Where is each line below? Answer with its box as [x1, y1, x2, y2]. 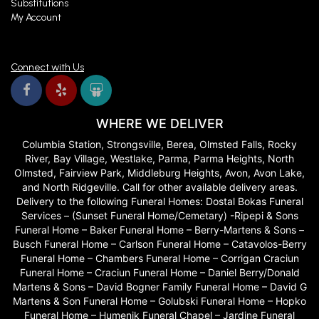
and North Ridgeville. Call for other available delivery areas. [21, 181, 298, 194]
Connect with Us [11, 61, 84, 74]
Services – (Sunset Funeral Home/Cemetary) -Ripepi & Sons [21, 209, 298, 222]
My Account [11, 11, 61, 24]
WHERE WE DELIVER [95, 116, 224, 132]
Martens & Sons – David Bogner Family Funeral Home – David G [12, 281, 307, 293]
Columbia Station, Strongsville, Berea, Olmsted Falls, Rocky [22, 138, 297, 151]
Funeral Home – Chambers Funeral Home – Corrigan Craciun [20, 252, 299, 265]
